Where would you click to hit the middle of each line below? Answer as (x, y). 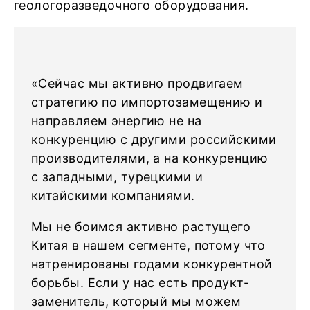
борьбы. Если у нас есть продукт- (140, 283)
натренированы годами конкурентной (152, 264)
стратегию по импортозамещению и (147, 102)
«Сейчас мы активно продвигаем (137, 83)
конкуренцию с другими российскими (154, 139)
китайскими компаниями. (115, 195)
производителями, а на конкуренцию (150, 158)
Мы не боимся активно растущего (141, 227)
